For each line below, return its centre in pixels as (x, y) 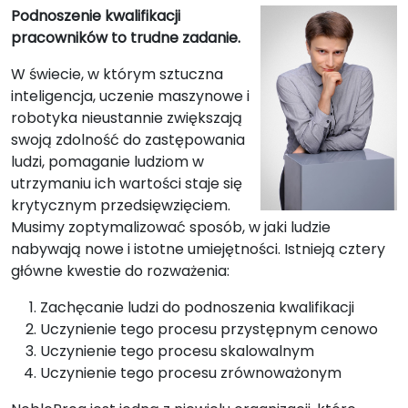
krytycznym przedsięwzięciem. (121, 205)
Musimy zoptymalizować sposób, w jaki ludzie (171, 227)
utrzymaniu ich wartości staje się (127, 184)
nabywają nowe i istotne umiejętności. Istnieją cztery (198, 249)
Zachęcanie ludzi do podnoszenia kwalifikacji (197, 307)
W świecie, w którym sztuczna (117, 74)
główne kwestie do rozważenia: (120, 271)
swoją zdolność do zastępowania (128, 140)
